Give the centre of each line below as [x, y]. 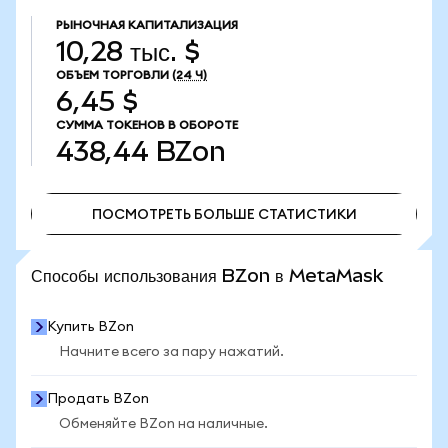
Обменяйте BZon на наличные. [163, 424]
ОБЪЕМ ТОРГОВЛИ [112, 75]
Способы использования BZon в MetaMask [207, 275]
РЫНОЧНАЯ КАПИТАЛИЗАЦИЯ [147, 25]
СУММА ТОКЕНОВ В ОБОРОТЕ [147, 125]
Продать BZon [98, 399]
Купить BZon [90, 327]
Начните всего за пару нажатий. [171, 352]
